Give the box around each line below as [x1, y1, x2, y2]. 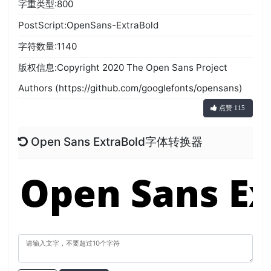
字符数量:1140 [18, 40, 77, 52]
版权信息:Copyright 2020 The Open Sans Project [18, 61, 228, 73]
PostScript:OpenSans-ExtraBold [18, 19, 159, 31]
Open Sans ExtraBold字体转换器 [28, 134, 203, 149]
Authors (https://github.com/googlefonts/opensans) [18, 82, 243, 94]
